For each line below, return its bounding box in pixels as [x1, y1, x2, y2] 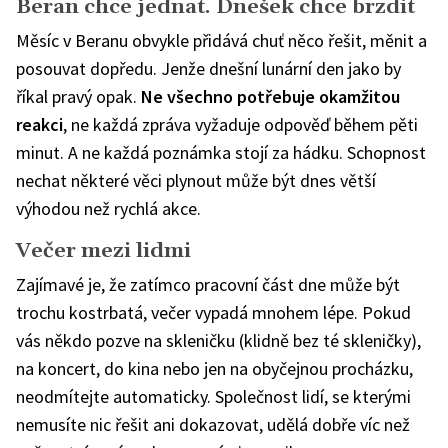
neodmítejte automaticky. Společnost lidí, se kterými [16, 384, 411, 408]
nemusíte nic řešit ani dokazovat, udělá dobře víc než [16, 412, 410, 436]
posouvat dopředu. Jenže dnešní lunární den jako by [16, 56, 401, 80]
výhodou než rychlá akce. [16, 196, 201, 220]
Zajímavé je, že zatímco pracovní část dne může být [16, 272, 400, 296]
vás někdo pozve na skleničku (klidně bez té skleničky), [16, 328, 421, 352]
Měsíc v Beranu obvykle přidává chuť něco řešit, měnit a [16, 28, 427, 52]
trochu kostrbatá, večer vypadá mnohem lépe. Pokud [16, 300, 411, 324]
